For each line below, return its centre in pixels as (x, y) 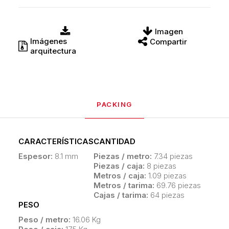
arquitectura (53, 51)
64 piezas (166, 195)
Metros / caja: (120, 176)
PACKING (114, 104)
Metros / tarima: (124, 185)
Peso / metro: (44, 220)
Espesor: (36, 156)
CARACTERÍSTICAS (56, 141)
